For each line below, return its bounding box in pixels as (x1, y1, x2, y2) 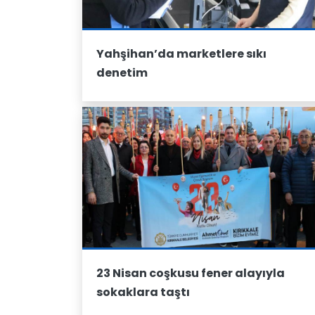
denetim (96, 65, 148, 81)
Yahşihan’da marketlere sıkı (96, 46, 266, 62)
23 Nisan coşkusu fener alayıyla (96, 265, 285, 281)
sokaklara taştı (96, 284, 190, 300)
